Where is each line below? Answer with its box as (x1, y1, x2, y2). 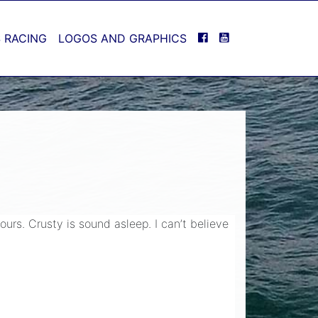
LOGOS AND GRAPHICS (58, 31, 187, 45)
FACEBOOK (207, 30, 267, 45)
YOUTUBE (229, 30, 283, 45)
